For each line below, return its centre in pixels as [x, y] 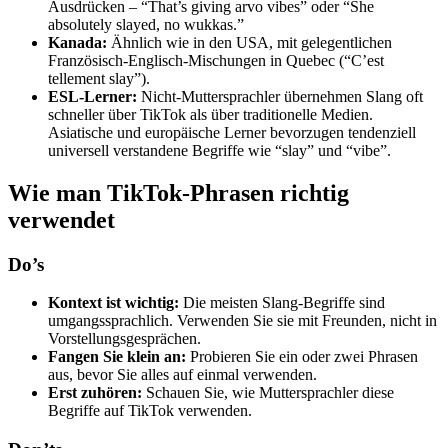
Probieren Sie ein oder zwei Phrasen [302, 357]
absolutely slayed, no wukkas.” [146, 24]
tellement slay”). [99, 78]
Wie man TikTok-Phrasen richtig [178, 192]
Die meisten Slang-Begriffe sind [282, 303]
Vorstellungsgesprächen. [124, 339]
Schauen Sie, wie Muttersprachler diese [268, 393]
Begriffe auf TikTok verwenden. [150, 411]
